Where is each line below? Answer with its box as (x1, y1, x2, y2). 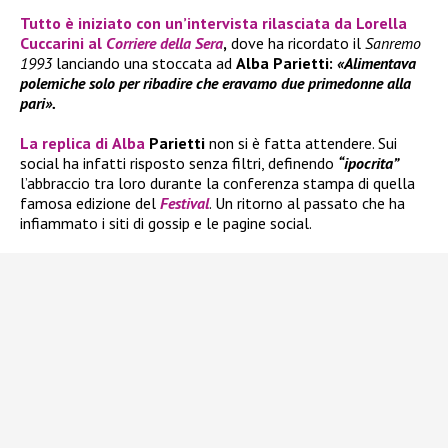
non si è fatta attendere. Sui (209, 133, 397, 154)
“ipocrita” (338, 153, 399, 174)
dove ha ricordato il (227, 33, 365, 54)
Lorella (356, 13, 407, 34)
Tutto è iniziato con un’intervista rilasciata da (20, 13, 356, 34)
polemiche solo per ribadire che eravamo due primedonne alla (20, 73, 411, 94)
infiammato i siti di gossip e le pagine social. (20, 213, 312, 234)
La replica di (20, 133, 112, 154)
